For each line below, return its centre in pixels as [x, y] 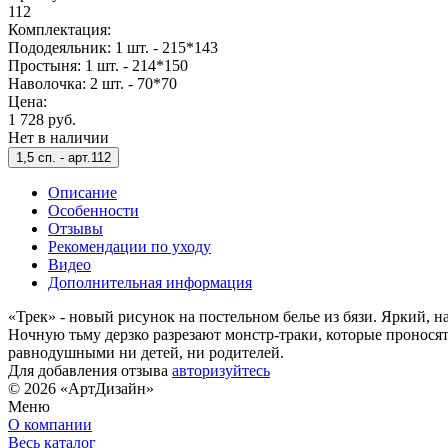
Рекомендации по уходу [129, 246]
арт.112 [89, 157]
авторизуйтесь [221, 370]
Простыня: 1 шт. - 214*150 [98, 65]
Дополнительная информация [150, 282]
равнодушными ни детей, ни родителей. [146, 352]
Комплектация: [59, 29]
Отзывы [75, 228]
